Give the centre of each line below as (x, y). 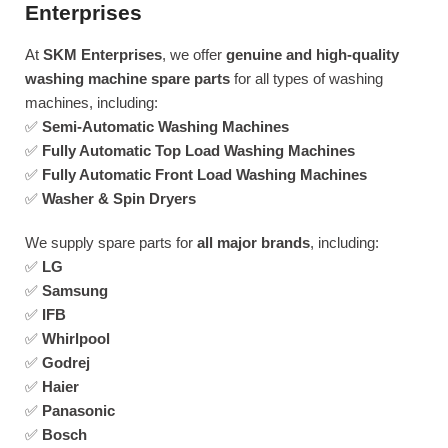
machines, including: (91, 102)
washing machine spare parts (127, 78)
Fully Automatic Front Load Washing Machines (204, 174)
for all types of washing (306, 78)
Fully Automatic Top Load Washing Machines (198, 150)
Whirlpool (76, 338)
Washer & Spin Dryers (119, 198)
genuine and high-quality (312, 54)
